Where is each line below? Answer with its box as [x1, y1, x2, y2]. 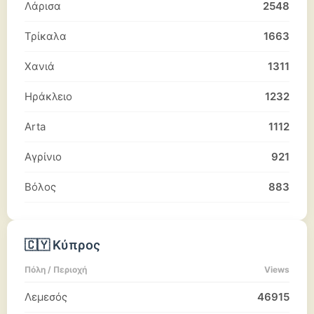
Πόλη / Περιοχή [25, 264, 87, 275]
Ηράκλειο [25, 90, 72, 103]
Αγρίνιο [25, 150, 62, 163]
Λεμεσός [25, 290, 67, 303]
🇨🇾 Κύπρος [25, 238, 100, 252]
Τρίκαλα [25, 29, 67, 43]
